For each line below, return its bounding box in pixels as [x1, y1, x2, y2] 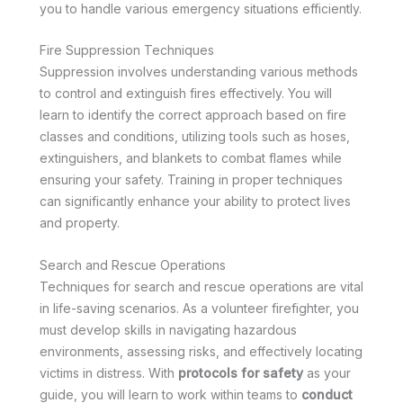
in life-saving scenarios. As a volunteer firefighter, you [40, 300, 359, 316]
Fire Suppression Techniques [40, 42, 214, 58]
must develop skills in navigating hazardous [40, 321, 297, 337]
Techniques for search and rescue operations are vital [40, 278, 363, 294]
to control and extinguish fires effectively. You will [40, 85, 332, 102]
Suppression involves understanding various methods [40, 64, 358, 80]
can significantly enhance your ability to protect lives [40, 193, 351, 210]
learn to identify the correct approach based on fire [40, 107, 346, 123]
